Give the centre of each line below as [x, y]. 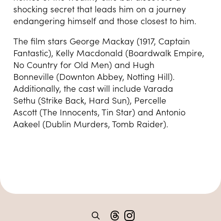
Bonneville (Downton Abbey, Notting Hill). [94, 77]
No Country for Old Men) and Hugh [84, 65]
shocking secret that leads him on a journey [99, 9]
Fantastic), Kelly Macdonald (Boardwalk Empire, [109, 53]
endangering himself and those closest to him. [105, 20]
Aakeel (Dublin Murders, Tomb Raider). [91, 124]
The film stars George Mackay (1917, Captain [101, 41]
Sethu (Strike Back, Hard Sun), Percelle [90, 100]
